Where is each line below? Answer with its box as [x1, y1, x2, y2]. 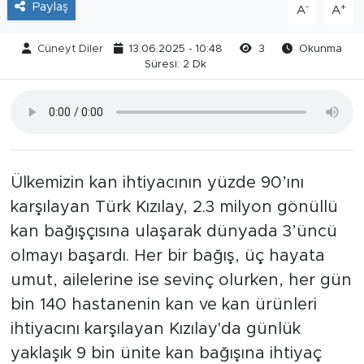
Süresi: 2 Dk [144, 58, 206, 70]
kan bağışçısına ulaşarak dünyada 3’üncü [10, 223, 337, 240]
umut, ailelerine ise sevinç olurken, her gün [10, 272, 352, 288]
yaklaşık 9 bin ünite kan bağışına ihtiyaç [10, 345, 322, 362]
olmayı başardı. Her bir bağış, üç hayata [10, 248, 325, 264]
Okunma [296, 43, 343, 54]
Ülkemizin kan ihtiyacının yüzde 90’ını [10, 175, 304, 191]
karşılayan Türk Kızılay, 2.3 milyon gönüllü [10, 199, 338, 215]
